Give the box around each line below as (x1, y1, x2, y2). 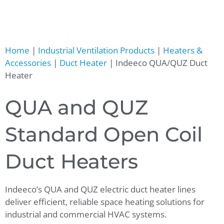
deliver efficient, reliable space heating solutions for (5, 196, 204, 208)
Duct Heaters (5, 149, 138, 174)
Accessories (5, 56, 51, 68)
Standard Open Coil (5, 122, 202, 147)
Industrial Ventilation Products (38, 44, 154, 56)
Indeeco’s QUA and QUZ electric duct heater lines (5, 183, 195, 195)
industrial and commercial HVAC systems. (5, 208, 166, 220)
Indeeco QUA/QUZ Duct (115, 56, 207, 68)
